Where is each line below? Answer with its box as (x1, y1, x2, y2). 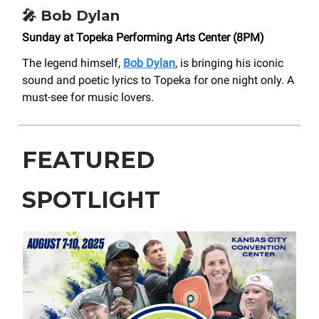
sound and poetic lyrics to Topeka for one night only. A (22, 73, 294, 87)
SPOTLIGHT (22, 185, 160, 214)
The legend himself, (22, 56, 123, 70)
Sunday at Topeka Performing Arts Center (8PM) (22, 30, 264, 44)
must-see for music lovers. (22, 90, 154, 104)
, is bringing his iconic (175, 56, 283, 70)
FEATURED (22, 145, 155, 174)
